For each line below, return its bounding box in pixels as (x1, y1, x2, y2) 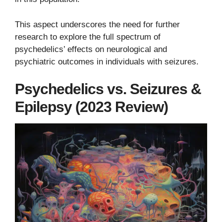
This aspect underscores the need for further (15, 19, 180, 29)
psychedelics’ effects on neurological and (15, 44, 167, 54)
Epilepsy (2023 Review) (15, 99, 168, 115)
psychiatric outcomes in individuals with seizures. (15, 56, 199, 66)
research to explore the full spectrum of (15, 32, 161, 42)
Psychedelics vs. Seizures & (15, 81, 201, 98)
